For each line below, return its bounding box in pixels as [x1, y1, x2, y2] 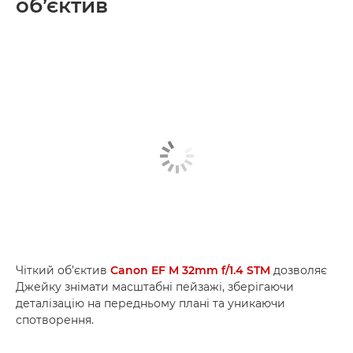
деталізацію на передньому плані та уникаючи [16, 296, 285, 310]
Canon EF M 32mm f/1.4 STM [110, 263, 270, 277]
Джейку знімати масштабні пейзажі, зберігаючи [16, 280, 294, 294]
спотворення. [16, 313, 94, 327]
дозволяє [270, 263, 327, 277]
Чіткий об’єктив [16, 263, 110, 277]
